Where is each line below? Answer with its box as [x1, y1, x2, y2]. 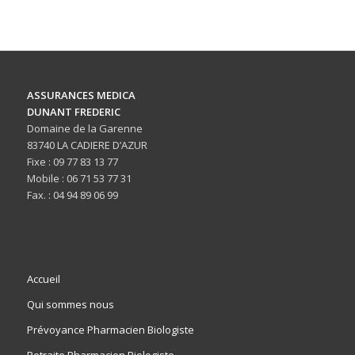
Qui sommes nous [26, 297, 114, 312]
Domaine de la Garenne [26, 121, 143, 136]
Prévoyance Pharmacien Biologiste [26, 323, 194, 338]
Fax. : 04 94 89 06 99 [26, 188, 118, 203]
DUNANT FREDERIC [26, 105, 120, 120]
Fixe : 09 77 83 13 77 [26, 155, 118, 170]
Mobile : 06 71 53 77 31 [26, 171, 132, 186]
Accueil [26, 272, 60, 287]
